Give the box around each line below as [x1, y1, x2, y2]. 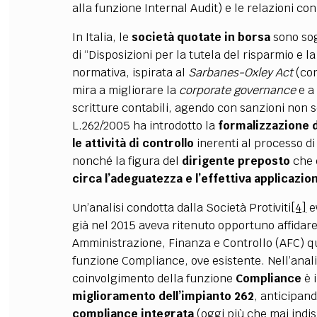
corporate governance [178, 83, 296, 98]
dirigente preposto [181, 154, 290, 168]
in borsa [224, 30, 273, 45]
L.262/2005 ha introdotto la [71, 118, 218, 133]
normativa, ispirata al [71, 65, 188, 80]
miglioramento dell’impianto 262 [71, 289, 254, 304]
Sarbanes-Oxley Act [188, 65, 293, 80]
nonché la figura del [71, 154, 182, 168]
